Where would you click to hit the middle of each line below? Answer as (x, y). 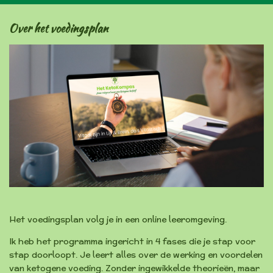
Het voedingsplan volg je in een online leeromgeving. (118, 220)
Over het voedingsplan (58, 28)
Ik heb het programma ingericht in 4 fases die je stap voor (132, 242)
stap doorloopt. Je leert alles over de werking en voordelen (136, 255)
